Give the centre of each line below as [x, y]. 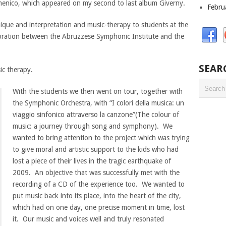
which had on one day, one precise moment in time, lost [98, 207]
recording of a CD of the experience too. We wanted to [98, 184]
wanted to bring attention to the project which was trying [101, 138]
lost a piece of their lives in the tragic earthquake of [92, 161]
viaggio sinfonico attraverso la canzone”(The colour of [96, 115]
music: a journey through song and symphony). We [92, 126]
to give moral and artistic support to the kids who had [95, 149]
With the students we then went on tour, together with [97, 91]
